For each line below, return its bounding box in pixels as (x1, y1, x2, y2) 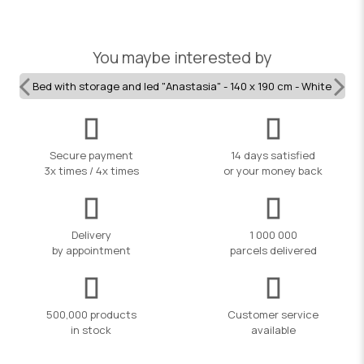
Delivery (71, 227, 111, 242)
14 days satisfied (231, 147, 315, 162)
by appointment (51, 242, 131, 258)
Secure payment (49, 147, 133, 162)
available (250, 322, 296, 337)
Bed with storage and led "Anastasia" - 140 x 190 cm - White (32, 78, 332, 93)
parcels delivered (229, 242, 317, 258)
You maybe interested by (93, 45, 271, 68)
